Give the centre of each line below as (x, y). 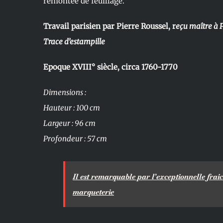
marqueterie (93, 192)
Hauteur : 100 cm (71, 108)
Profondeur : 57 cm (75, 139)
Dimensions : (64, 93)
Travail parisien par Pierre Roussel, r (109, 26)
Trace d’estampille (74, 42)
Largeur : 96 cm (69, 123)
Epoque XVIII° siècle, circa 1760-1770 (111, 67)
